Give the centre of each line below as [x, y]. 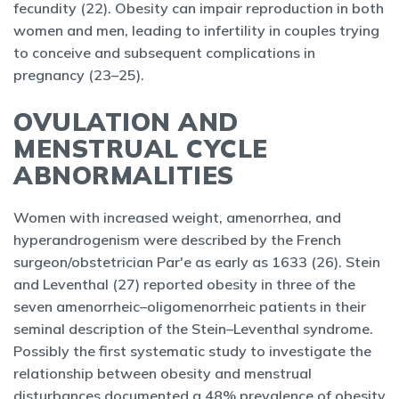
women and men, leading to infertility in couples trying [196, 30]
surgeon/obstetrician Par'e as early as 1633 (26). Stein [197, 262]
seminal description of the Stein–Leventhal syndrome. [193, 329]
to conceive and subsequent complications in [164, 53]
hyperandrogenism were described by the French [177, 240]
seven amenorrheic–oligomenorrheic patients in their [190, 306]
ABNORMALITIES [127, 175]
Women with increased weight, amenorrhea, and [177, 217]
